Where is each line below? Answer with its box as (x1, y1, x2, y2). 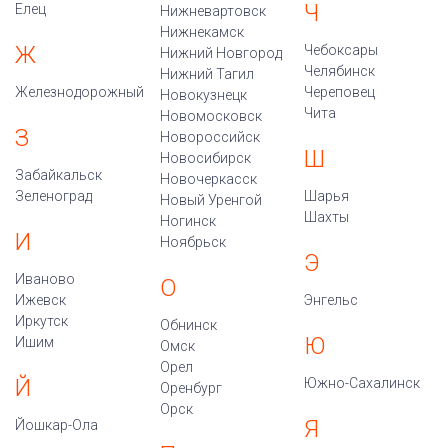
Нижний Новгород (159, 44, 282, 61)
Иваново (15, 270, 75, 287)
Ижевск (15, 291, 66, 308)
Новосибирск (159, 149, 251, 166)
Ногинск (159, 212, 216, 229)
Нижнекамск (159, 23, 244, 40)
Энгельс (304, 291, 359, 308)
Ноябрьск (159, 233, 226, 250)
